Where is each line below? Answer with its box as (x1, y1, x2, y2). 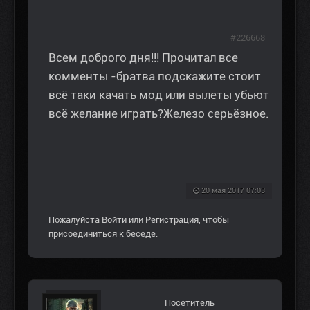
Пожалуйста (48, 215, 102, 226)
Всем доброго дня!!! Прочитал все (48, 51, 238, 65)
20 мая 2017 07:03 (201, 186, 265, 196)
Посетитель (165, 298, 215, 309)
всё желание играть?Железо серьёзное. (48, 107, 269, 121)
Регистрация (145, 215, 199, 226)
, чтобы (199, 215, 229, 226)
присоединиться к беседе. (48, 228, 158, 239)
